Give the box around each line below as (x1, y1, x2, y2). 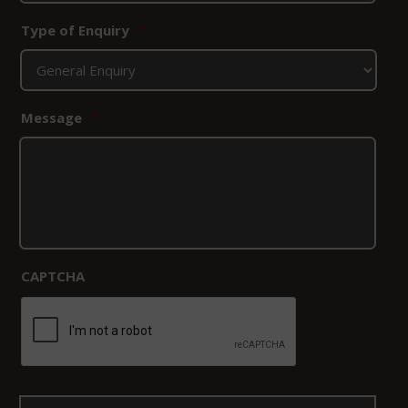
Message (20, 107, 82, 127)
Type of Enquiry (20, 20, 129, 39)
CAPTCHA (20, 266, 85, 285)
